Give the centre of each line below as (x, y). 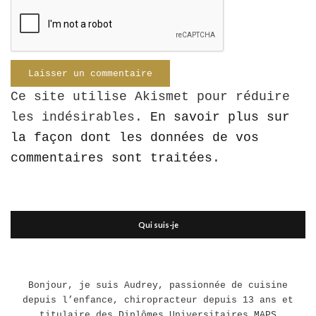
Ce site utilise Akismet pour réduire (150, 97)
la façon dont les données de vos (135, 138)
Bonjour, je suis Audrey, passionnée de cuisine (158, 285)
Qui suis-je (158, 225)
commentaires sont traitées (111, 158)
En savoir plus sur (220, 117)
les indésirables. (80, 117)
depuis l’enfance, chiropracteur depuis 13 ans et (158, 300)
